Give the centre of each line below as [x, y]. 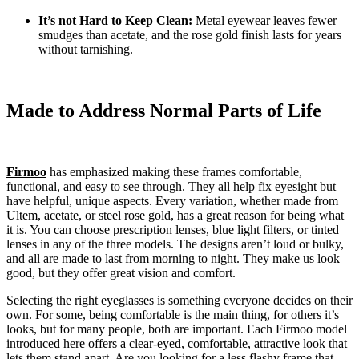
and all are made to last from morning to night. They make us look [173, 259]
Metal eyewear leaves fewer [264, 21]
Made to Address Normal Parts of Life [164, 111]
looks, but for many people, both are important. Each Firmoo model [177, 329]
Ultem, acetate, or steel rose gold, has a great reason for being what [175, 216]
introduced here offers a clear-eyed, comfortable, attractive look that [177, 344]
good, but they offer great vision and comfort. [121, 273]
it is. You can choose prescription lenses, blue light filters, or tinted [173, 230]
